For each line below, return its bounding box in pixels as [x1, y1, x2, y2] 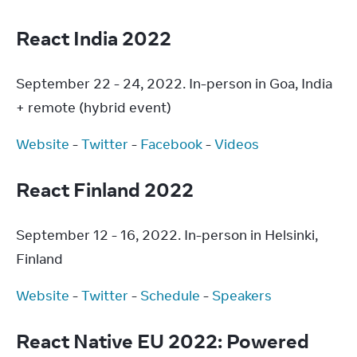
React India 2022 [16, 25, 175, 50]
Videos [214, 135, 259, 153]
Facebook [140, 135, 202, 153]
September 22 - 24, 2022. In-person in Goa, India [16, 75, 332, 92]
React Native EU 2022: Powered [16, 328, 309, 353]
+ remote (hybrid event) [16, 99, 171, 116]
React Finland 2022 [16, 177, 198, 202]
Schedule [140, 287, 200, 304]
